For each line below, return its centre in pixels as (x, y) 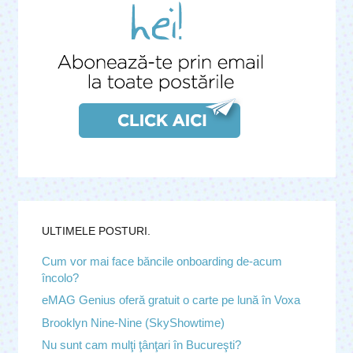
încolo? (60, 277)
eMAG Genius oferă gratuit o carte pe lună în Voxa (171, 300)
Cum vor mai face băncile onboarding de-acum (162, 261)
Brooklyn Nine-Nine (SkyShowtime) (133, 322)
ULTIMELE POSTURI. (96, 230)
